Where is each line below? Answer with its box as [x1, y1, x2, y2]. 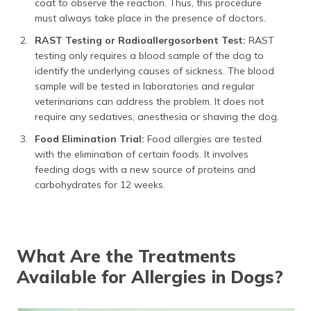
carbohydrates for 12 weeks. [35, 178, 165, 191]
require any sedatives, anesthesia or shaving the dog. [35, 110, 279, 123]
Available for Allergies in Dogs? [17, 266, 283, 287]
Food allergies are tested [144, 133, 262, 145]
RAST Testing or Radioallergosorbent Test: [35, 34, 246, 47]
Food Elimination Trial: [35, 133, 144, 145]
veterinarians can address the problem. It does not [35, 95, 264, 108]
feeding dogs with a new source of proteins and [35, 163, 255, 176]
